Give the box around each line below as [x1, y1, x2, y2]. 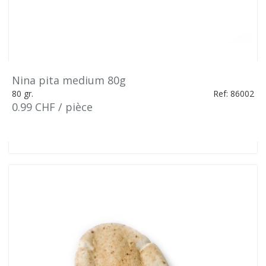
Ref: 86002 [213, 88, 254, 99]
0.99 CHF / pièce [12, 100, 93, 114]
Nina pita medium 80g [12, 73, 126, 87]
